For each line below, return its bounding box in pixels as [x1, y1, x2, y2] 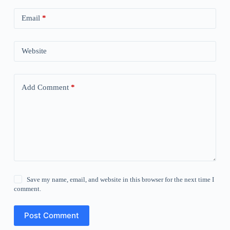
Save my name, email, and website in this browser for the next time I [27, 175, 215, 183]
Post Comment [24, 210, 79, 221]
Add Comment [21, 83, 69, 92]
